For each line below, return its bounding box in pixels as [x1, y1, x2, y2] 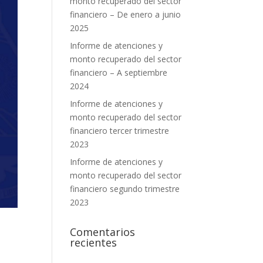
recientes [70, 235, 117, 249]
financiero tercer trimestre [70, 125, 170, 136]
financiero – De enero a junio [70, 9, 181, 20]
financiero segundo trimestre [70, 183, 180, 194]
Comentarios [70, 225, 136, 239]
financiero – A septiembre [70, 67, 168, 78]
